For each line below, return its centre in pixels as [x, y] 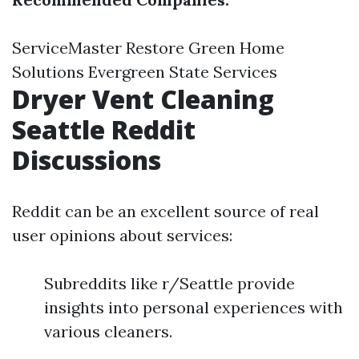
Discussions [87, 160]
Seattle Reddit [104, 129]
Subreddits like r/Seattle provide [169, 283]
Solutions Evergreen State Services [145, 72]
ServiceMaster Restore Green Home [148, 48]
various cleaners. [108, 331]
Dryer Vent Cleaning [143, 99]
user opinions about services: [122, 235]
